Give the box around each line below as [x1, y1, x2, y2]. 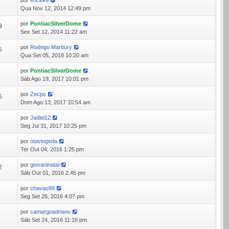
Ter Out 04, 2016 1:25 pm [20, 146, 84, 152]
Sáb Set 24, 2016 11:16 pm [20, 217, 87, 223]
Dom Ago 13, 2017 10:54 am [20, 99, 91, 105]
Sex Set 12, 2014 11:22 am [20, 29, 87, 35]
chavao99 [30, 185, 55, 191]
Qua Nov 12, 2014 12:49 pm [20, 5, 91, 11]
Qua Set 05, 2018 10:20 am [20, 52, 89, 58]
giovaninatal [30, 162, 60, 168]
